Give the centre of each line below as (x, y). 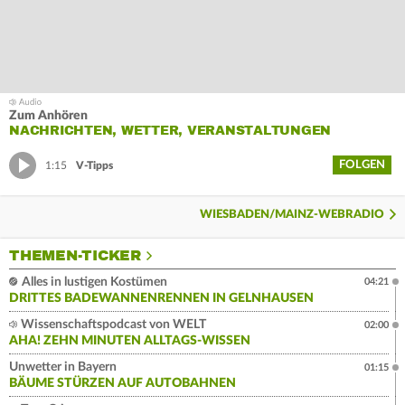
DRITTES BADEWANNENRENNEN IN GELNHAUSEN (161, 299)
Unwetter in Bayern (63, 367)
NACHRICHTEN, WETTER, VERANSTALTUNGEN (170, 131)
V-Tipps (94, 165)
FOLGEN (362, 165)
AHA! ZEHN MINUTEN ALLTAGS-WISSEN (130, 341)
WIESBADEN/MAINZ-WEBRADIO (292, 215)
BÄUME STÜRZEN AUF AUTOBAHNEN (122, 384)
